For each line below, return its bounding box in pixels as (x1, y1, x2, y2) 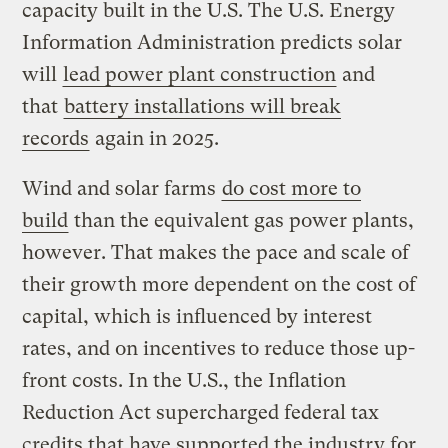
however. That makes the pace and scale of (22, 240, 410, 264)
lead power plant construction (63, 62, 337, 86)
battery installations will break (64, 94, 342, 118)
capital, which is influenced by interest (22, 304, 373, 328)
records (22, 126, 90, 150)
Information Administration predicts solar (22, 30, 403, 54)
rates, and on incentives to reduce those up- (22, 336, 416, 360)
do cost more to (222, 176, 362, 200)
